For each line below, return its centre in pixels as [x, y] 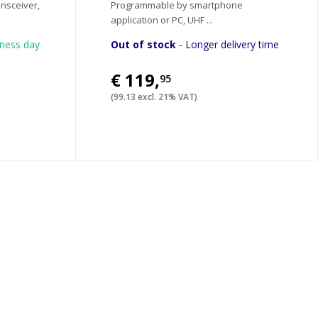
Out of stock [143, 44]
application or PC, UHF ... [161, 20]
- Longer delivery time [227, 44]
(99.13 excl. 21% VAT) [154, 97]
